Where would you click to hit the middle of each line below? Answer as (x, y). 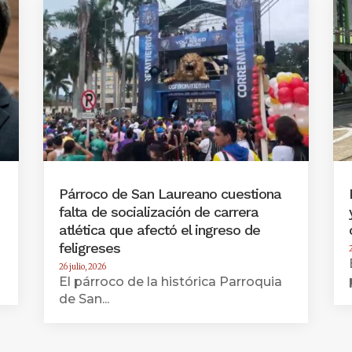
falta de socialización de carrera (158, 212)
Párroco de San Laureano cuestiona (170, 194)
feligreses (89, 248)
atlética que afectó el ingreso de (159, 230)
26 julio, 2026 (82, 267)
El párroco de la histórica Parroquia (170, 282)
